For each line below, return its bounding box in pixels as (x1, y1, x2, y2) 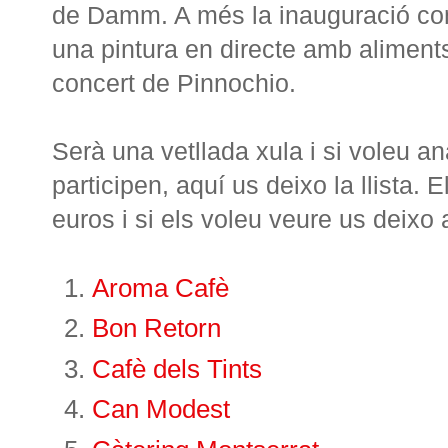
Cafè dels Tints (92, 353, 262, 384)
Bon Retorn (92, 313, 221, 344)
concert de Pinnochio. (52, 68, 296, 97)
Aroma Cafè (92, 272, 229, 303)
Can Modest (92, 394, 230, 425)
